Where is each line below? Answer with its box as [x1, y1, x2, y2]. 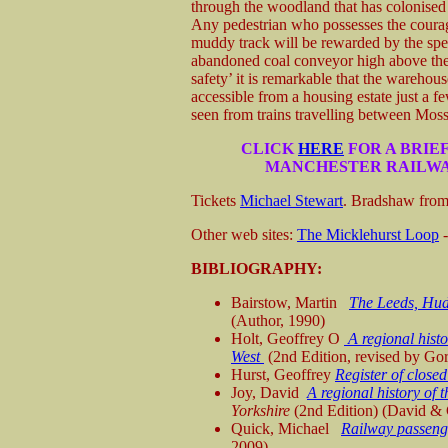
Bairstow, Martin [231, 293, 349, 311]
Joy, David [231, 383, 307, 401]
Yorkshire [231, 401, 294, 419]
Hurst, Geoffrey [231, 365, 335, 383]
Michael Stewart [240, 191, 343, 209]
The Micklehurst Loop [297, 225, 439, 243]
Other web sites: [191, 225, 297, 243]
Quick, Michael [231, 419, 341, 437]
